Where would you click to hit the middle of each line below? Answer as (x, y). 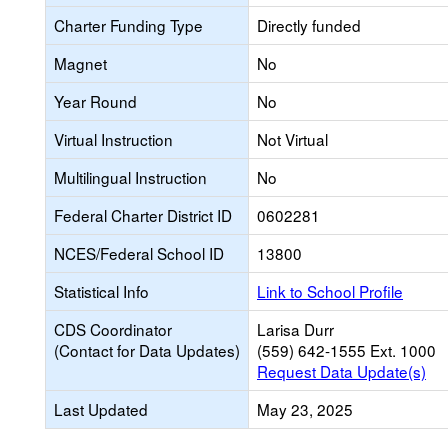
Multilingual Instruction (130, 177)
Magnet (80, 63)
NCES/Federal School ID (139, 253)
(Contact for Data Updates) (147, 350)
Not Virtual (292, 139)
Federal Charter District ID (143, 215)
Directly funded (309, 25)
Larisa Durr (295, 329)
